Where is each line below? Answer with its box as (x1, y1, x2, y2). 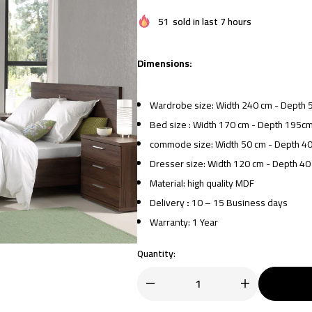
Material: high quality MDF (150, 173, 255, 192)
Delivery (150, 193, 187, 212)
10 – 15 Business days (192, 193, 288, 212)
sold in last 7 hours (173, 12, 251, 31)
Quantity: (137, 244, 175, 263)
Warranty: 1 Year (150, 212, 219, 231)
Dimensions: (137, 54, 194, 72)
